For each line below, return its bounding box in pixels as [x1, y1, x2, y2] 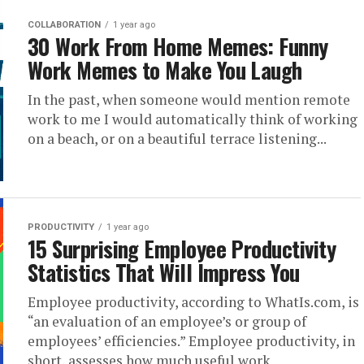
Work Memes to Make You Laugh [28, 54, 302, 86]
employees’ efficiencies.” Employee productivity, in [28, 331, 355, 350]
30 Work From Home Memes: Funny [28, 30, 328, 63]
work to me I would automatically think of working [28, 110, 357, 128]
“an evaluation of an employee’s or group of [28, 312, 306, 331]
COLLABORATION [28, 19, 101, 30]
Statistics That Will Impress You [28, 256, 300, 288]
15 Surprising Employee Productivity [28, 232, 336, 265]
